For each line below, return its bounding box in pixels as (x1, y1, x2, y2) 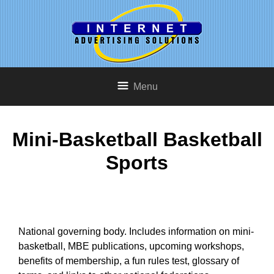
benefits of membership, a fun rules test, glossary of (18, 255, 239, 266)
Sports (106, 152, 168, 174)
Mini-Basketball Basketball (12, 128, 262, 151)
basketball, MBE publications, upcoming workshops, (18, 240, 244, 251)
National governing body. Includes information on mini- (18, 226, 254, 237)
